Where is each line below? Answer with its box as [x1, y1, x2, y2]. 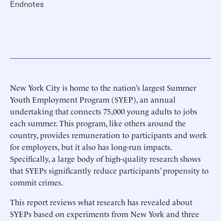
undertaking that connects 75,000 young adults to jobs [10, 105, 197, 116]
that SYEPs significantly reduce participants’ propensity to [10, 164, 209, 176]
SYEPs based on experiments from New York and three [10, 208, 199, 219]
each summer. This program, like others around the [10, 117, 186, 128]
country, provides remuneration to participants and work [10, 129, 207, 140]
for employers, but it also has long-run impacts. [10, 141, 172, 152]
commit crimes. [10, 176, 63, 187]
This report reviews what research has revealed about [10, 196, 192, 207]
